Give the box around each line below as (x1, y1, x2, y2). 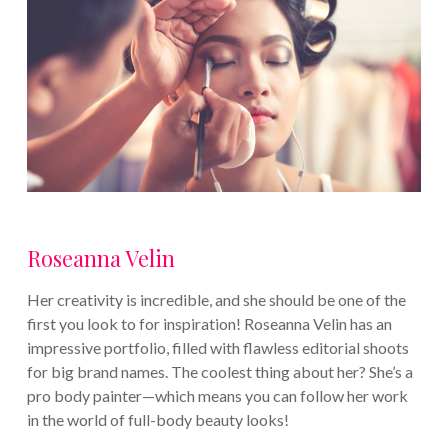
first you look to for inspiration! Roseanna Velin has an (26, 314, 392, 334)
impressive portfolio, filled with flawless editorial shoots (26, 338, 409, 358)
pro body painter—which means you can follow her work (26, 386, 408, 406)
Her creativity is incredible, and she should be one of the (26, 290, 406, 310)
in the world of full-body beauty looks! (26, 410, 289, 430)
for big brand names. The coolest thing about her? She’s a (26, 362, 413, 382)
